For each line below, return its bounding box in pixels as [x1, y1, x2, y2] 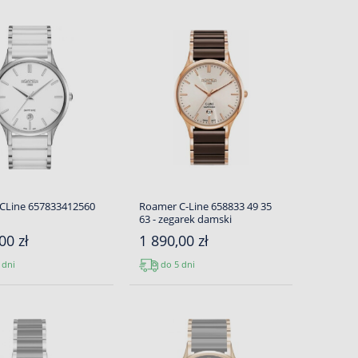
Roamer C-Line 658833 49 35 [138, 199, 272, 213]
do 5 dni [157, 257, 195, 270]
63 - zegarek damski [138, 212, 232, 226]
